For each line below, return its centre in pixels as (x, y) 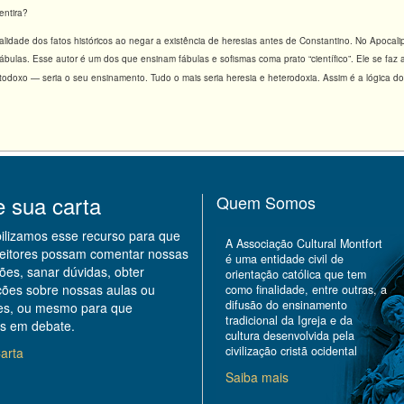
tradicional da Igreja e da (289, 320)
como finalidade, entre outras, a (306, 289)
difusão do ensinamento (286, 305)
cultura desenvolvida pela (290, 335)
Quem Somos (266, 202)
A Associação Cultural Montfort (304, 243)
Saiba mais (257, 377)
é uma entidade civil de (285, 259)
